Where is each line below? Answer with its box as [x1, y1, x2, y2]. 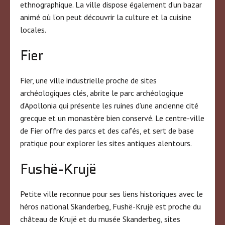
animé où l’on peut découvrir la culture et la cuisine [20, 12, 191, 22]
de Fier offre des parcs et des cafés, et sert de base [20, 125, 194, 136]
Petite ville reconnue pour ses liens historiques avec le [20, 188, 203, 199]
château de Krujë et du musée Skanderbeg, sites [20, 213, 180, 224]
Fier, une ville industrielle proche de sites [20, 75, 157, 85]
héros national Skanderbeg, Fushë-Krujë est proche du [20, 201, 201, 211]
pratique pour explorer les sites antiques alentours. [20, 138, 192, 148]
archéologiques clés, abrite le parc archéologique [20, 87, 183, 98]
